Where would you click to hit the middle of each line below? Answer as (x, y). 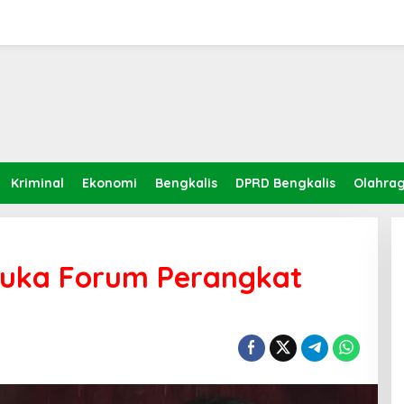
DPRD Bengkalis (285, 183)
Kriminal (37, 183)
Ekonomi (110, 183)
